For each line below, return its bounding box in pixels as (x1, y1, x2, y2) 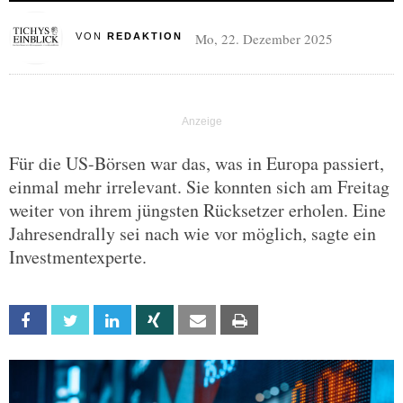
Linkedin (130, 313, 171, 328)
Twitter (87, 313, 128, 328)
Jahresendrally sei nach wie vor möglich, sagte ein (9, 221, 376, 246)
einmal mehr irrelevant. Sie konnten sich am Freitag (9, 175, 390, 199)
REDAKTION (106, 31, 183, 41)
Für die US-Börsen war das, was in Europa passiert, (9, 151, 384, 175)
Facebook (45, 313, 98, 328)
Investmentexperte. (9, 245, 147, 269)
